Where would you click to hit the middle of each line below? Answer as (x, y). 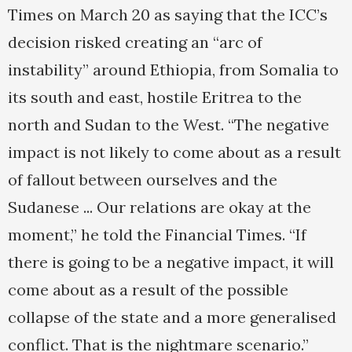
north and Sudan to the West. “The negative (169, 125)
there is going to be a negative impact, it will (171, 262)
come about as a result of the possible (148, 290)
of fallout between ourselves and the (143, 180)
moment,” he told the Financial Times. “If (157, 235)
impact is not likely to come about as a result (174, 152)
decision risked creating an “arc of (135, 42)
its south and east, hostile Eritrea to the (155, 97)
